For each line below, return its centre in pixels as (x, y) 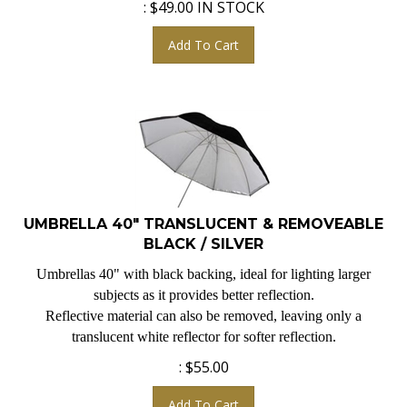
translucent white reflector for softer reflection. (203, 329)
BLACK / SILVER (203, 236)
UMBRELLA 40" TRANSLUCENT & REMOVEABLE (203, 216)
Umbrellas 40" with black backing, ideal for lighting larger (203, 266)
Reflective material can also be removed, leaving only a (203, 308)
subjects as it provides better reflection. (203, 287)
